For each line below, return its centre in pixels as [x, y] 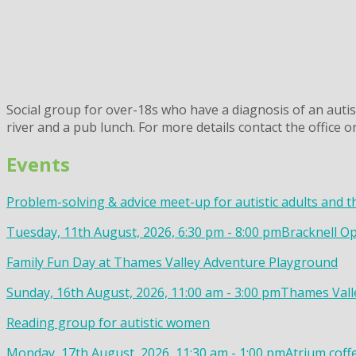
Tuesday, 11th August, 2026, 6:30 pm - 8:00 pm [144, 232]
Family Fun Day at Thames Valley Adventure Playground [172, 263]
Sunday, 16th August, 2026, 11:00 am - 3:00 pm [143, 293]
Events [38, 164]
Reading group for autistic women [108, 323]
